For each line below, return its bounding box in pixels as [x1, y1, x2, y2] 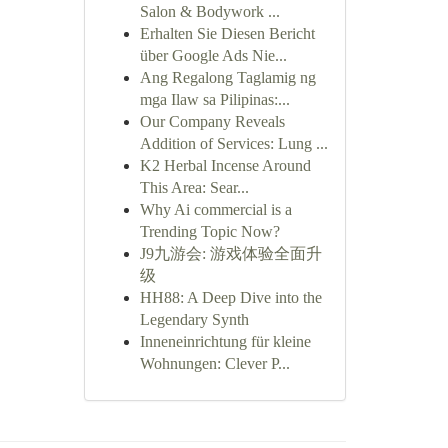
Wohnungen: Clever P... [139, 355, 290, 372]
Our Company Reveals [139, 113, 285, 130]
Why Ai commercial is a [139, 201, 292, 218]
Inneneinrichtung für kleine [139, 333, 311, 350]
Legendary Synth [139, 311, 249, 328]
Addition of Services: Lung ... [139, 135, 328, 152]
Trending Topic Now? [139, 223, 280, 240]
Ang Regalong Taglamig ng [139, 69, 316, 86]
